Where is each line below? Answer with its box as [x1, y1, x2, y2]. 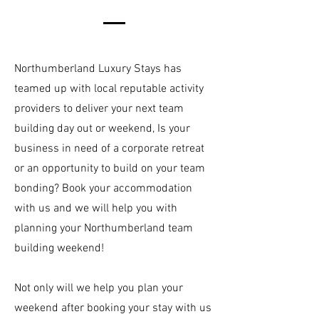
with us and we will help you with [14, 201, 177, 216]
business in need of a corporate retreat [14, 141, 204, 156]
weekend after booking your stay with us [14, 300, 211, 315]
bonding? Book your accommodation [14, 181, 192, 196]
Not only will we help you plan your [14, 281, 183, 296]
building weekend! [14, 241, 107, 256]
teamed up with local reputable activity [14, 81, 204, 96]
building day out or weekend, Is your [14, 121, 190, 136]
